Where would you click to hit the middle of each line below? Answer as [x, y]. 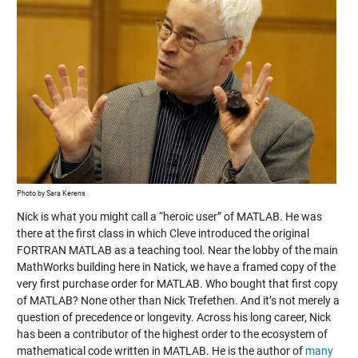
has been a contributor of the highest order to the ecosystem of [172, 334]
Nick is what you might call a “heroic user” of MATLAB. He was [169, 217]
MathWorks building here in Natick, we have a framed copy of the [176, 267]
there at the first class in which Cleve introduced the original [163, 233]
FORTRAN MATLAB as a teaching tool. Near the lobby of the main [177, 250]
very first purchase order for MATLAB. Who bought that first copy [177, 284]
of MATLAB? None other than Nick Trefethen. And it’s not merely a [178, 300]
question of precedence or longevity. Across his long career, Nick [173, 317]
